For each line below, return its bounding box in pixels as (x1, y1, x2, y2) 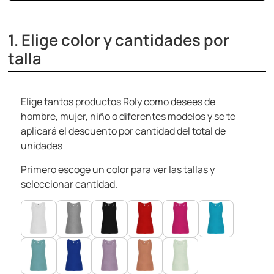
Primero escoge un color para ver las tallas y (21, 162, 215, 176)
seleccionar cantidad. (21, 177, 118, 191)
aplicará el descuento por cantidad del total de (21, 124, 226, 138)
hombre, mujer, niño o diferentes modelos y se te (21, 109, 236, 124)
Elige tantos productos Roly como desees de (21, 95, 216, 109)
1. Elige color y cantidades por (8, 29, 230, 51)
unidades (21, 139, 63, 153)
